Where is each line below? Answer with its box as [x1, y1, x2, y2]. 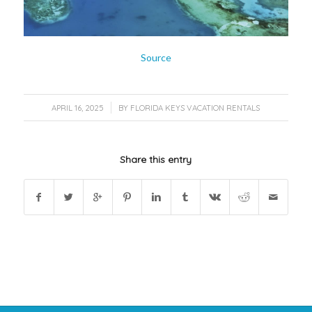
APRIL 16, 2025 [52, 103, 104, 114]
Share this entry [120, 153, 192, 166]
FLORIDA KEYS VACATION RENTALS [130, 103, 260, 114]
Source [140, 52, 171, 64]
